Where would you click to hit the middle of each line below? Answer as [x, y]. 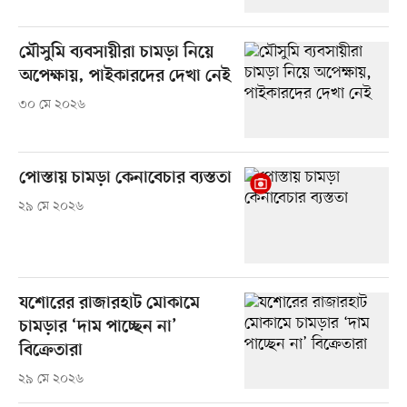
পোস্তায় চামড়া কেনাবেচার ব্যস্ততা [125, 178]
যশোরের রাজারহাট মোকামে [109, 303]
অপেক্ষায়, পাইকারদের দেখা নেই [124, 76]
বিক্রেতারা [50, 351]
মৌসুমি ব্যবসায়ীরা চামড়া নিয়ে [116, 53]
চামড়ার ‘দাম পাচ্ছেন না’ [98, 327]
